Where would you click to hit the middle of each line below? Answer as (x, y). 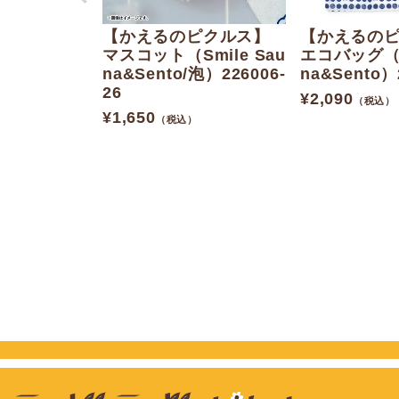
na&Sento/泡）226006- (194, 74)
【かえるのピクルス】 (187, 37)
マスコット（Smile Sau (194, 56)
